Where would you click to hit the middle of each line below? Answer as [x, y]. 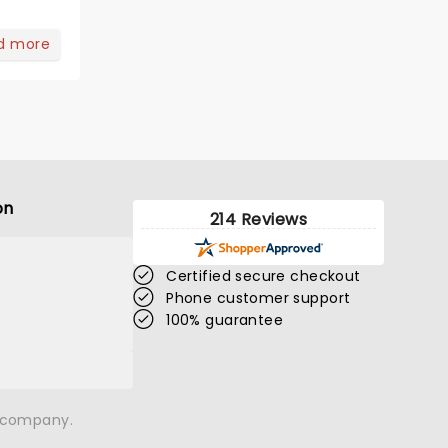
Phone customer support [258, 298]
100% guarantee [225, 320]
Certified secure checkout [263, 276]
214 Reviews [258, 219]
